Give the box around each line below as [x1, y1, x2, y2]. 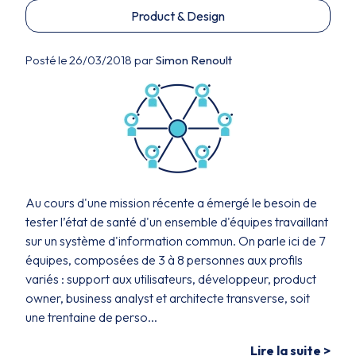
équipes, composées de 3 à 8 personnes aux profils [25, 252, 303, 268]
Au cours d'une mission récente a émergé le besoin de [25, 195, 317, 211]
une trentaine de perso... [25, 309, 157, 325]
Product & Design [131, 8, 225, 24]
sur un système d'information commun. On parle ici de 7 [25, 233, 325, 249]
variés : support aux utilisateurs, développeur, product [25, 271, 316, 287]
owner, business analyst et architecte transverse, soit [25, 290, 310, 306]
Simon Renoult [156, 52, 232, 68]
